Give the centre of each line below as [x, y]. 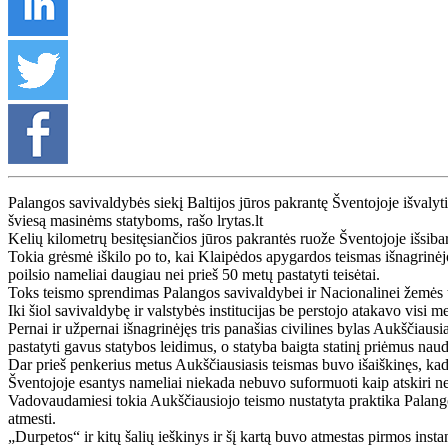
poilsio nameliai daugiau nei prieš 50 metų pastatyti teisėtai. [194, 274]
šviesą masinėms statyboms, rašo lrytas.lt [135, 220]
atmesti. [32, 418]
